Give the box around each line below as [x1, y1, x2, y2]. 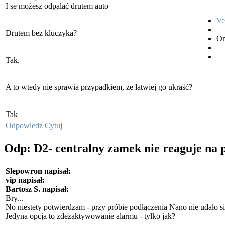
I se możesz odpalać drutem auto [6, 2, 110, 11]
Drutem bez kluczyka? [6, 29, 77, 38]
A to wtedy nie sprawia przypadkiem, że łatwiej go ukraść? [6, 83, 194, 92]
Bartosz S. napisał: [6, 185, 69, 194]
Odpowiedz [6, 121, 43, 130]
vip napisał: [6, 176, 45, 185]
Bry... [6, 194, 23, 203]
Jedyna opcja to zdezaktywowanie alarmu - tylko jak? [6, 212, 175, 221]
